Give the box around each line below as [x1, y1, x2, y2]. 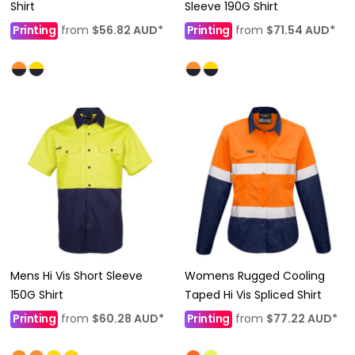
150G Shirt [10, 286, 63, 303]
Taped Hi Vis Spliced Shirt [184, 286, 322, 303]
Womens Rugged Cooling [184, 267, 325, 284]
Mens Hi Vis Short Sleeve [10, 267, 143, 284]
